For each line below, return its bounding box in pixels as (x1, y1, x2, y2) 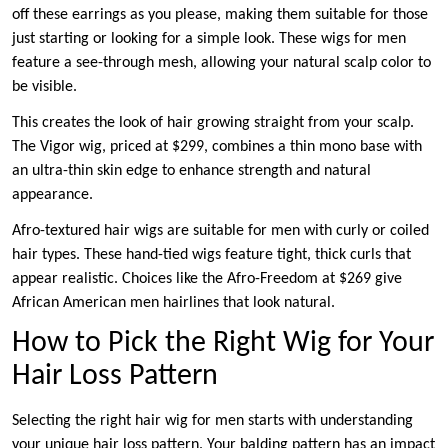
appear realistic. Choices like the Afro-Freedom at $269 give (12, 271, 402, 288)
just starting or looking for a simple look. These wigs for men (12, 31, 406, 48)
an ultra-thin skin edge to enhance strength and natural (12, 163, 371, 180)
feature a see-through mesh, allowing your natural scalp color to (12, 55, 431, 72)
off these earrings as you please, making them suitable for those (12, 7, 428, 24)
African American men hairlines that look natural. (12, 295, 335, 312)
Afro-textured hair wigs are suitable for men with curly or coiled (12, 223, 429, 240)
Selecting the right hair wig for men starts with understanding (12, 413, 413, 430)
